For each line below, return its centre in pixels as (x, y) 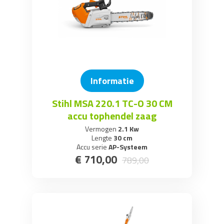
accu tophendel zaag (112, 116)
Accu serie (92, 147)
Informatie (112, 81)
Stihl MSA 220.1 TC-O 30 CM (112, 103)
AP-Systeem (127, 147)
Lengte (102, 138)
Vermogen (101, 129)
